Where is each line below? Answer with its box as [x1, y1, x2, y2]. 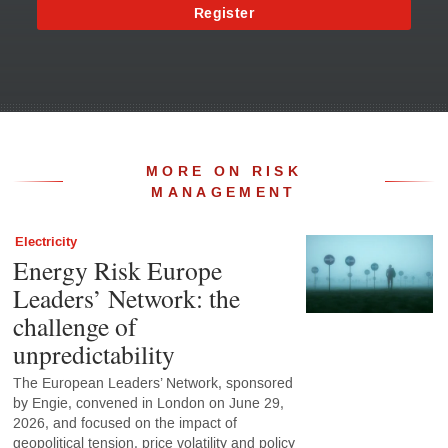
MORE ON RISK [146, 160, 302, 182]
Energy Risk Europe [12, 252, 222, 287]
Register [193, 2, 255, 24]
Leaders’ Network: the [12, 280, 240, 315]
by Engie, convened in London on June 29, [12, 393, 284, 413]
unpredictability [12, 336, 175, 371]
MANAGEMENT [151, 181, 297, 203]
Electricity [14, 232, 77, 251]
